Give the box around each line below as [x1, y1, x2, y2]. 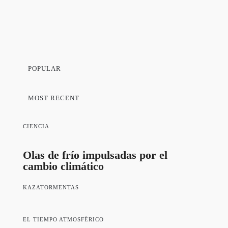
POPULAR [28, 64, 61, 72]
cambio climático [23, 159, 104, 173]
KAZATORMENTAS [23, 184, 79, 190]
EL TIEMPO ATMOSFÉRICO [23, 216, 104, 222]
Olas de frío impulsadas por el [23, 148, 167, 161]
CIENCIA [23, 123, 49, 129]
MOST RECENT [28, 94, 79, 102]
